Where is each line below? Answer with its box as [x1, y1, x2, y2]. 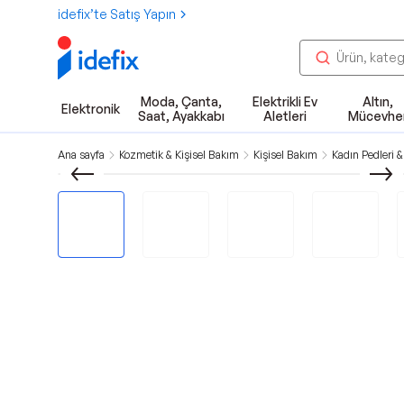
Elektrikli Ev [252, 94, 317, 109]
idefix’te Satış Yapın [58, 6, 176, 22]
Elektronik [61, 101, 120, 116]
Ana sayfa [58, 148, 105, 161]
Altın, [362, 94, 393, 109]
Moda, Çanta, [140, 94, 222, 109]
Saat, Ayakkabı [137, 108, 225, 124]
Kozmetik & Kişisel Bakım [119, 148, 239, 161]
